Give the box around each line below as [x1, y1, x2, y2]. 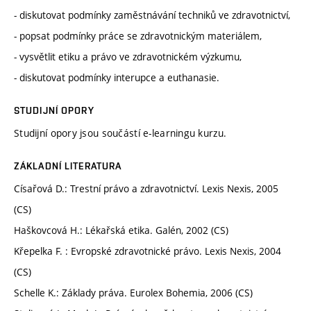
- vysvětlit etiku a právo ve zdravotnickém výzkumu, [14, 50, 242, 64]
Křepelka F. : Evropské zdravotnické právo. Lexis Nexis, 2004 [14, 244, 281, 258]
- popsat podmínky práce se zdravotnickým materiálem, [14, 29, 262, 43]
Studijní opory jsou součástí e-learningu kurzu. [14, 126, 233, 140]
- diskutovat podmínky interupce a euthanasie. [14, 71, 219, 85]
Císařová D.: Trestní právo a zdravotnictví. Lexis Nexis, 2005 [14, 182, 278, 196]
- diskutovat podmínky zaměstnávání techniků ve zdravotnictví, [14, 8, 290, 22]
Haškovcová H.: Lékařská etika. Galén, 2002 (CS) [14, 224, 228, 237]
